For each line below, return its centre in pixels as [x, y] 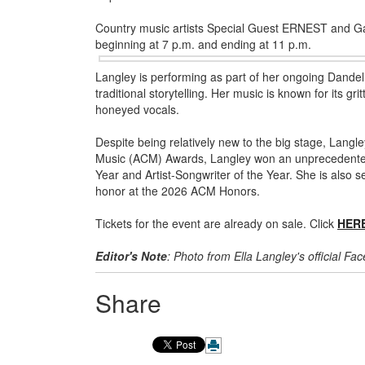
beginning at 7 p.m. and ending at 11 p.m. [203, 44]
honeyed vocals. [137, 109]
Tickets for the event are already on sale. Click [216, 223]
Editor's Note [131, 255]
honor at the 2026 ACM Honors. [178, 190]
